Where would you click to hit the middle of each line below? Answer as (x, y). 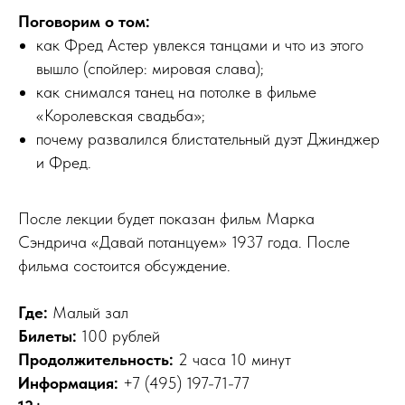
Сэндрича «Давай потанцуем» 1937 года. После (184, 241)
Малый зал (90, 312)
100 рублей (121, 335)
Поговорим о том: (84, 21)
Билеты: (50, 335)
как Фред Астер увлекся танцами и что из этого (200, 44)
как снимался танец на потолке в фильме (176, 91)
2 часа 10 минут (232, 359)
